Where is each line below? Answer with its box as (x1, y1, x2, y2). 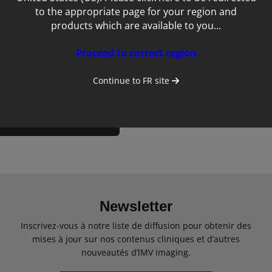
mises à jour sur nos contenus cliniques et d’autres (32, 233, 240, 245)
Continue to (92, 75, 143, 86)
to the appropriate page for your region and (35, 5, 237, 18)
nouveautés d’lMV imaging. (81, 246, 191, 258)
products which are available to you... (51, 19, 221, 32)
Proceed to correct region (75, 46, 197, 59)
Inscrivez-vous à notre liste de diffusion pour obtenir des (21, 220, 251, 231)
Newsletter (100, 198, 172, 214)
